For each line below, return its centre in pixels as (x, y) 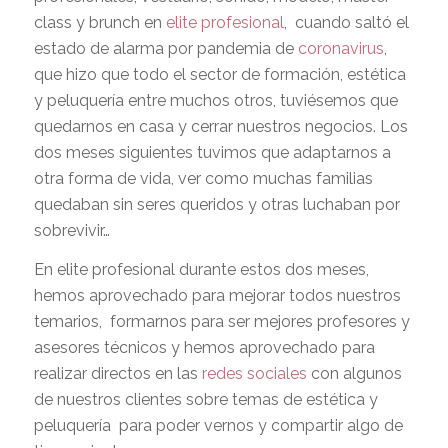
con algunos (354, 374)
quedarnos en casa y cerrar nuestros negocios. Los (220, 126)
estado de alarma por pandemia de (165, 48)
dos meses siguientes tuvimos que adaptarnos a (212, 152)
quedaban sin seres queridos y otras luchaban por (216, 204)
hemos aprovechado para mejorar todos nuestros (217, 296)
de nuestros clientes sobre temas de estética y (205, 400)
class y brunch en (99, 22)
